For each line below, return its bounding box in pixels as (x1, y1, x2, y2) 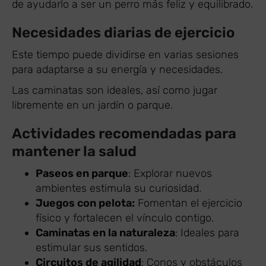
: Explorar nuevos (128, 166, 212, 180)
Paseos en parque (36, 166, 128, 180)
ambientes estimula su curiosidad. (36, 181, 201, 195)
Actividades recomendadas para (12, 125, 236, 142)
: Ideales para (175, 226, 239, 239)
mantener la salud (12, 142, 137, 160)
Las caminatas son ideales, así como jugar (12, 83, 217, 97)
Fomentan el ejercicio (135, 196, 242, 210)
